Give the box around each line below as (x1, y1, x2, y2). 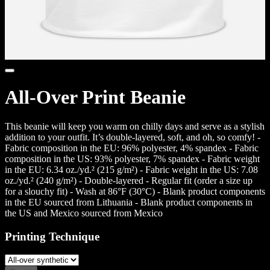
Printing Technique (5, 230, 99, 243)
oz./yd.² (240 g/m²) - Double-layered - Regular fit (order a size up (5, 175, 253, 186)
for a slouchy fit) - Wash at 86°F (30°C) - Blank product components (5, 186, 265, 196)
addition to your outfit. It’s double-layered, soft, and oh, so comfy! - (5, 131, 260, 142)
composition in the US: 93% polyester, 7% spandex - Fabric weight (5, 153, 260, 164)
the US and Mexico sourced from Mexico (5, 207, 163, 218)
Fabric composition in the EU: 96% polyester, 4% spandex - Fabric (5, 142, 259, 153)
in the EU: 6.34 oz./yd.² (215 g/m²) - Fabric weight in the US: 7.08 (5, 164, 258, 175)
